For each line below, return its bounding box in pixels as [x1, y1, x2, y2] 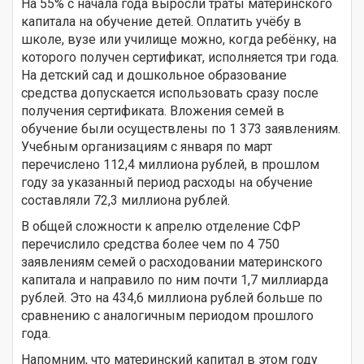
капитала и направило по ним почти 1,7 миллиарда [21, 271, 328, 288]
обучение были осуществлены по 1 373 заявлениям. [21, 120, 340, 136]
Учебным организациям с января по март [21, 138, 272, 154]
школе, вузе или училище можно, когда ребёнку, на [21, 31, 336, 47]
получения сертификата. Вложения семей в [21, 102, 284, 119]
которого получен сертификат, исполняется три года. [21, 49, 339, 65]
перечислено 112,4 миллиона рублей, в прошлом [21, 156, 319, 172]
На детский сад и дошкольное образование [21, 67, 287, 83]
